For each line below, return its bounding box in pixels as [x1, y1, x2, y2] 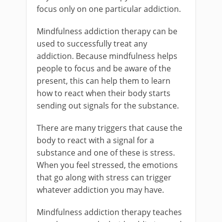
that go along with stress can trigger [37, 172, 171, 183]
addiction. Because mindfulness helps [37, 51, 177, 61]
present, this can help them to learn [37, 75, 170, 86]
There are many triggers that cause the [37, 122, 182, 133]
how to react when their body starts [37, 88, 170, 99]
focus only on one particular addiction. [37, 3, 181, 14]
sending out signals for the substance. [37, 100, 179, 111]
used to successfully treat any [37, 38, 147, 49]
